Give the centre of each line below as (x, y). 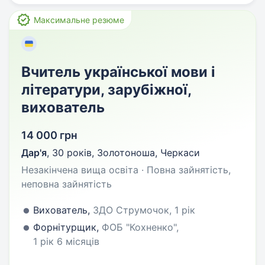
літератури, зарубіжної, (106, 90)
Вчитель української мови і (118, 72)
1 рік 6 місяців (66, 241)
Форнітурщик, (67, 227)
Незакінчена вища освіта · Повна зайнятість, (126, 170)
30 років (72, 153)
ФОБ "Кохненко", (140, 227)
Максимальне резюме (79, 20)
